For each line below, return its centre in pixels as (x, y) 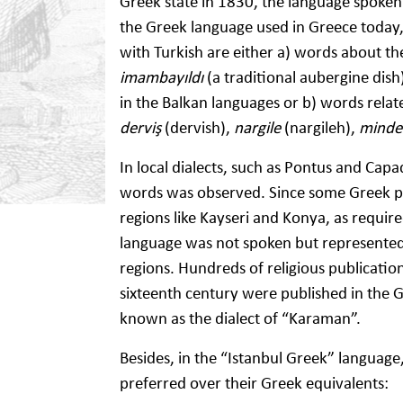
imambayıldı (161, 76)
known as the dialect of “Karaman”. (240, 318)
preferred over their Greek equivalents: (254, 382)
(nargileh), (320, 127)
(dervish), (197, 127)
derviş (140, 127)
